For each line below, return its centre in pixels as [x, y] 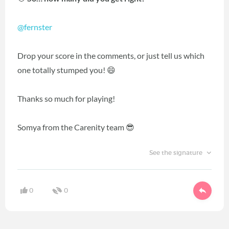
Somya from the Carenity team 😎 [76, 127]
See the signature [176, 153]
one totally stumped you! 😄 [66, 70]
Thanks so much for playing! [66, 99]
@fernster [35, 27]
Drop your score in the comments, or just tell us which [111, 56]
